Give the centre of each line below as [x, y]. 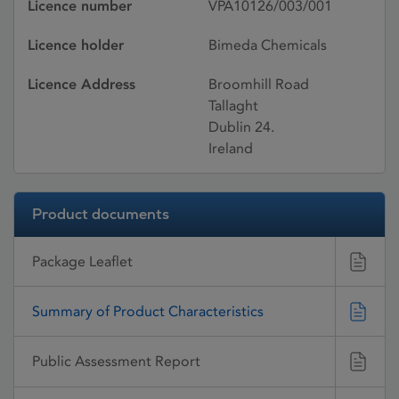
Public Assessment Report [116, 362]
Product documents [101, 214]
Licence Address [81, 84]
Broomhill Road [259, 84]
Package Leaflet [82, 261]
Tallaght [233, 106]
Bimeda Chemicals [268, 45]
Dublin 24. [241, 127]
